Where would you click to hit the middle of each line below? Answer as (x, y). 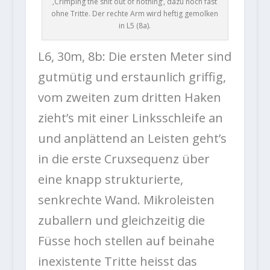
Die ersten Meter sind (168, 56)
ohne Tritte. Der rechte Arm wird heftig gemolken (135, 13)
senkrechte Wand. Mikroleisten (126, 199)
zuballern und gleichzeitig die (121, 220)
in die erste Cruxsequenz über (124, 159)
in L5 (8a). (135, 25)
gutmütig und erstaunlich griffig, (132, 77)
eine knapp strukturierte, (110, 179)
